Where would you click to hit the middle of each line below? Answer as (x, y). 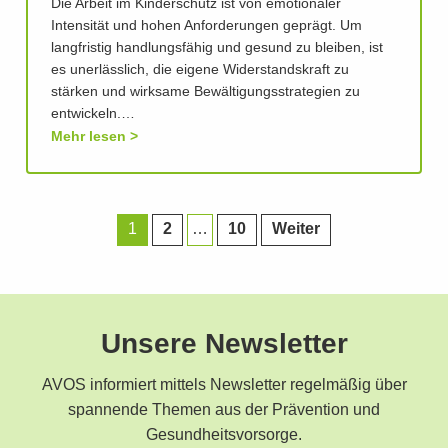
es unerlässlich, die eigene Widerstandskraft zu (200, 70)
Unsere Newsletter (224, 345)
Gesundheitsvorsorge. (224, 435)
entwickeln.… (93, 114)
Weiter (296, 229)
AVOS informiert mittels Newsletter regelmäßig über (224, 385)
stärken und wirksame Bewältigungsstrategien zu (205, 92)
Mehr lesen (88, 136)
